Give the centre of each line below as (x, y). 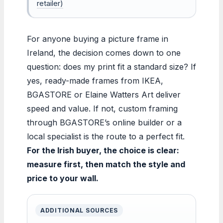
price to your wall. (63, 178)
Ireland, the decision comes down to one (104, 53)
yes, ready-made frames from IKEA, (95, 80)
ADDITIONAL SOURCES (79, 210)
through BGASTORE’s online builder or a (104, 122)
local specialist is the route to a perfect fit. (106, 136)
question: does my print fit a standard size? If (111, 66)
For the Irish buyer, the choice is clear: (103, 150)
